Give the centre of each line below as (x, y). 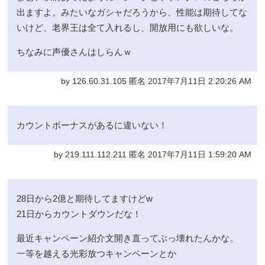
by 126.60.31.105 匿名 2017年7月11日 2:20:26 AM (156, 81)
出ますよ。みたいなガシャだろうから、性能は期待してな (132, 12)
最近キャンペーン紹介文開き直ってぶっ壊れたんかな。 (128, 238)
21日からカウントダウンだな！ (79, 214)
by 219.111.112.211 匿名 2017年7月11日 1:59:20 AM (152, 154)
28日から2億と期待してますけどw (85, 198)
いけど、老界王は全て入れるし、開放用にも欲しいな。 (128, 27)
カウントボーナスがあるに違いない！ (92, 125)
